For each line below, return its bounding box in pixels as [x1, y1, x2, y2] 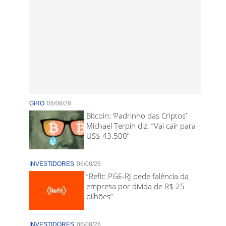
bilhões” [86, 191, 114, 202]
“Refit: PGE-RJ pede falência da [86, 171, 189, 182]
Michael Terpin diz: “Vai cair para [86, 121, 196, 131]
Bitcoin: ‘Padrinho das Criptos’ [86, 110, 187, 121]
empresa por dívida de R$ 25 [86, 181, 185, 192]
